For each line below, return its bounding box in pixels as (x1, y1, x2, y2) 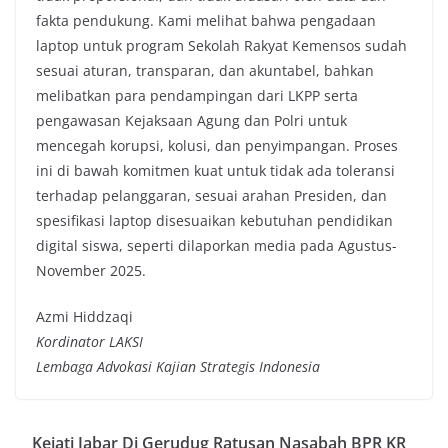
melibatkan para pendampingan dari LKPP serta (36, 86, 358, 106)
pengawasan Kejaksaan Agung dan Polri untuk (36, 111, 347, 131)
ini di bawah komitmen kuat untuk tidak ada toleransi (36, 161, 395, 181)
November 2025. (36, 261, 146, 281)
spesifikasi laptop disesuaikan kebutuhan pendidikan (36, 211, 393, 231)
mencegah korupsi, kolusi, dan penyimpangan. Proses (36, 136, 398, 156)
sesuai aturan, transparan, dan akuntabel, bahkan (36, 61, 374, 81)
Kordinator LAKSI (36, 332, 143, 352)
